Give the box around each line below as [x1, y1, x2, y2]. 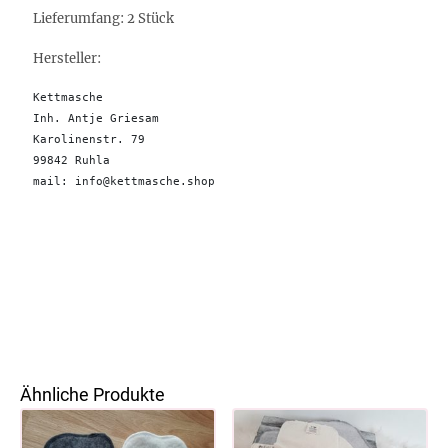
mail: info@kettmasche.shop [33, 173, 215, 188]
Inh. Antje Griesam [33, 110, 166, 125]
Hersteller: [33, 49, 101, 67]
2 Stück [127, 9, 174, 27]
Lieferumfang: [33, 9, 127, 27]
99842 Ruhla [33, 152, 117, 167]
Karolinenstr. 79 [33, 131, 145, 146]
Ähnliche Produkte [20, 383, 165, 405]
